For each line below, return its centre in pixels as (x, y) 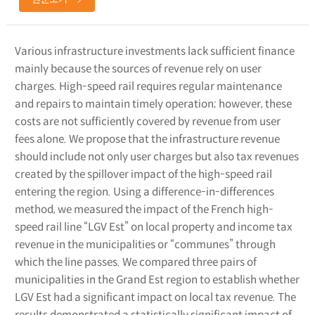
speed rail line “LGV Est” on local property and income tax (153, 226)
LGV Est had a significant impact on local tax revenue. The (155, 297)
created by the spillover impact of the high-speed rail (143, 174)
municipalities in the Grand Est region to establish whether (157, 279)
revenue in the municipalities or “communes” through (145, 244)
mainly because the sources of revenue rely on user (138, 68)
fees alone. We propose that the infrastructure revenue (147, 139)
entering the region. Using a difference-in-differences (144, 191)
